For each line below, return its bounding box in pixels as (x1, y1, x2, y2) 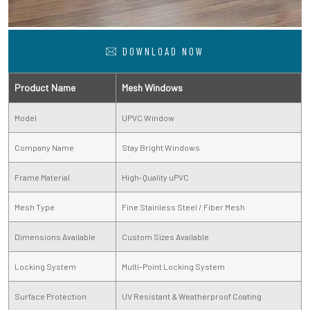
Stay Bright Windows (122, 142, 200, 152)
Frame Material (15, 172, 70, 182)
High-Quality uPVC (122, 172, 189, 182)
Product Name (15, 81, 75, 93)
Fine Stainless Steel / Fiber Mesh (122, 201, 245, 212)
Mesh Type (15, 201, 55, 212)
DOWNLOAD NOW (118, 44, 204, 57)
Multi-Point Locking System (122, 261, 225, 271)
